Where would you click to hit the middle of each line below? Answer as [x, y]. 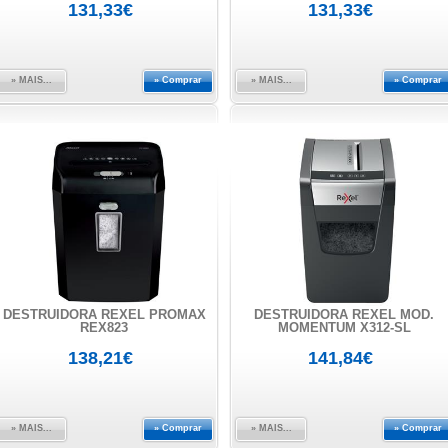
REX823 [104, 327]
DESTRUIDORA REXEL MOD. [344, 314]
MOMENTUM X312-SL [344, 327]
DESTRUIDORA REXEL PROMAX [104, 314]
